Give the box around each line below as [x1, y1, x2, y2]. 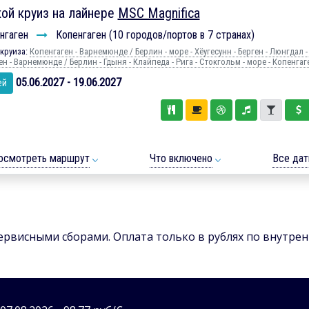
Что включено [150, 152, 213, 166]
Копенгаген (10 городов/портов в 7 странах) [52, 28, 255, 42]
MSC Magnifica [117, 5, 200, 22]
